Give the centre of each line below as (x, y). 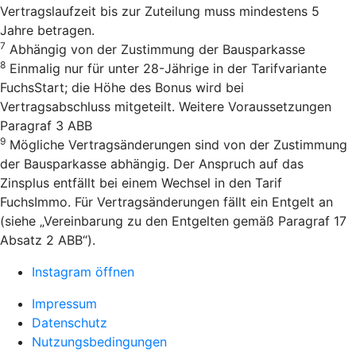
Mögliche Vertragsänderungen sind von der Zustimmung (176, 145)
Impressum (64, 304)
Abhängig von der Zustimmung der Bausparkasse (155, 50)
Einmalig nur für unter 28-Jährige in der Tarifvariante (166, 69)
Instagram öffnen (83, 272)
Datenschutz (70, 323)
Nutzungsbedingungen (99, 342)
